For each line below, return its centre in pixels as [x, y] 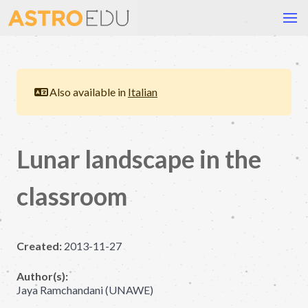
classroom [72, 196]
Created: [39, 246]
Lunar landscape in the [139, 159]
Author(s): [42, 276]
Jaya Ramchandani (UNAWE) [85, 290]
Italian [143, 92]
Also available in [89, 92]
